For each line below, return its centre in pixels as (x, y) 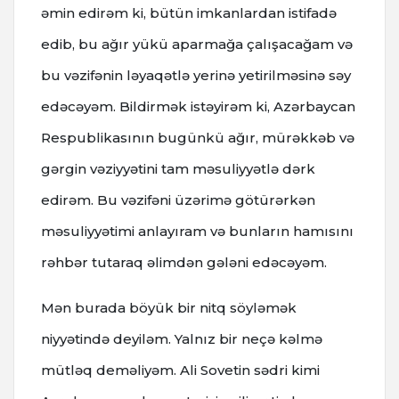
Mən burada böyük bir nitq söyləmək (169, 307)
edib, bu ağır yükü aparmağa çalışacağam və (197, 44)
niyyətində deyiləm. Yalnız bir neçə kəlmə (182, 338)
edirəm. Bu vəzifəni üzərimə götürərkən (178, 199)
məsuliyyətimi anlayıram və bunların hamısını (197, 231)
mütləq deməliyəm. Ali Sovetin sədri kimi (180, 370)
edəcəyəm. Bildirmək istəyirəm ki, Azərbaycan (198, 106)
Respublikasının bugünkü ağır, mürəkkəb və (198, 137)
